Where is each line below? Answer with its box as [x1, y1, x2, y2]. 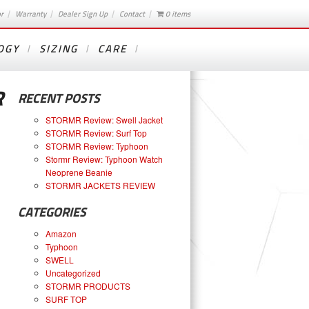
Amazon [46, 228, 77, 239]
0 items [166, 9, 190, 19]
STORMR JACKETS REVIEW [46, 179, 155, 191]
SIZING [39, 43, 78, 55]
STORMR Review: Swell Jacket [46, 114, 163, 126]
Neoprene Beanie [46, 166, 112, 178]
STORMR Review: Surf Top [46, 127, 147, 139]
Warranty [15, 9, 47, 19]
